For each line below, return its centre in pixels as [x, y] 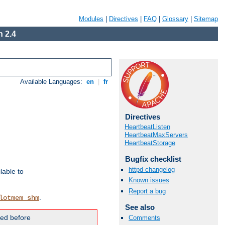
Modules [91, 19]
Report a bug [147, 191]
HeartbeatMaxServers [156, 135]
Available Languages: [52, 82]
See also [140, 207]
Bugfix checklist [153, 159]
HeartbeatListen [147, 127]
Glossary [175, 19]
